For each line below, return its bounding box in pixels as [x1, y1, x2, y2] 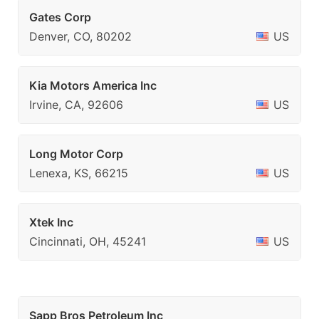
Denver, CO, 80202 [29, 29, 132, 43]
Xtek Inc [29, 215, 73, 229]
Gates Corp [29, 10, 91, 24]
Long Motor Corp [29, 147, 123, 161]
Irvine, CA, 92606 [29, 98, 123, 112]
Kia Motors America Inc [29, 78, 157, 93]
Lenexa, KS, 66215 [29, 166, 128, 180]
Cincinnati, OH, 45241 [29, 234, 146, 249]
